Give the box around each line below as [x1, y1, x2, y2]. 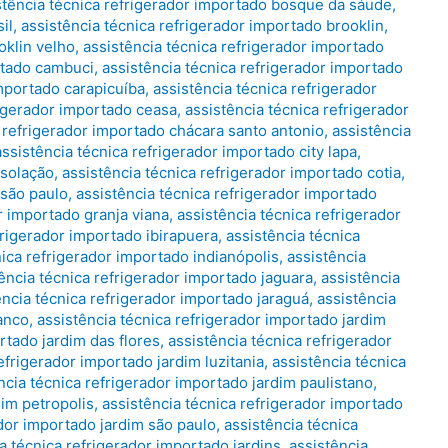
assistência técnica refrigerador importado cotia [62, 163, 401, 183]
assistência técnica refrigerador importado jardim [37, 310, 386, 330]
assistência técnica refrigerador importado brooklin [21, 16, 384, 36]
